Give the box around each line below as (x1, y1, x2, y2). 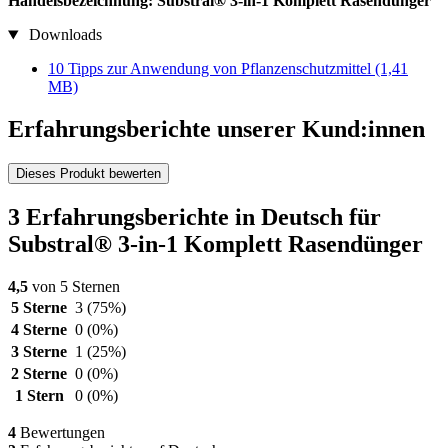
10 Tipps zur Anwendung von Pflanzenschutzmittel (48, 60, 375, 78)
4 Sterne (11, 320, 67, 338)
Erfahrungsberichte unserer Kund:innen (8, 116, 425, 143)
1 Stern (14, 386, 64, 404)
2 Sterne (11, 364, 67, 382)
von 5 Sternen (28, 277, 120, 295)
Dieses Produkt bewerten (16, 166, 161, 182)
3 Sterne (11, 342, 67, 360)
